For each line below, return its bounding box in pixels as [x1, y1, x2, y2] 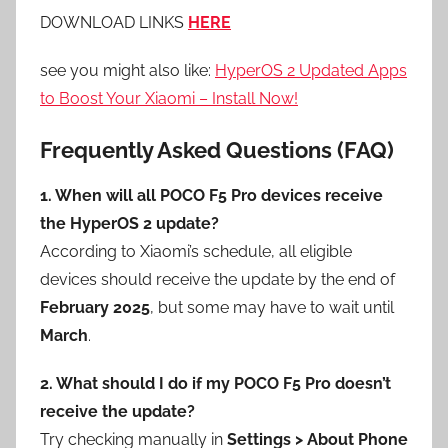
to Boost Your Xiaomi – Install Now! [40, 89, 298, 109]
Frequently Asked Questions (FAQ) [40, 137, 394, 164]
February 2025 [40, 297, 150, 317]
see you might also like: [40, 61, 215, 81]
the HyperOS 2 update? [40, 213, 219, 233]
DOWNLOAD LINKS [40, 13, 184, 33]
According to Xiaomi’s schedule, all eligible [40, 241, 352, 261]
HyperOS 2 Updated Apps [215, 61, 407, 81]
